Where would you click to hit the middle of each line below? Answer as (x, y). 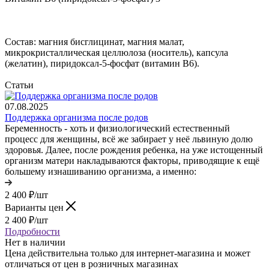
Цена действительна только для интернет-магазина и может (128, 253)
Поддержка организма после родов (77, 117)
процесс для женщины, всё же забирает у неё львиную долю (129, 139)
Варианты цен (35, 207)
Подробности (32, 231)
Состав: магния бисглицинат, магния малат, (95, 41)
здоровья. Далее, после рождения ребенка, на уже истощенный (134, 150)
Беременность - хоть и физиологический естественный (117, 128)
